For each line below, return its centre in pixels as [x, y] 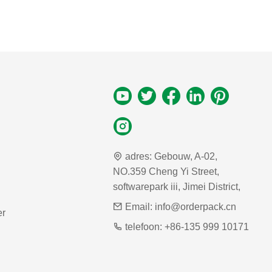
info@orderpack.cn [195, 206]
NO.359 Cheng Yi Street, [166, 171]
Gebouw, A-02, [185, 156]
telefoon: [143, 226]
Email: [138, 206]
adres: [138, 156]
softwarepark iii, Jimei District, [176, 186]
